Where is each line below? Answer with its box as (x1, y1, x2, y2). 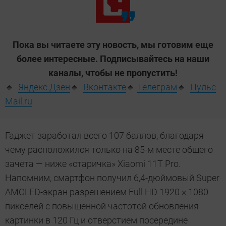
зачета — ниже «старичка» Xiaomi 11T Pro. (5, 158, 181, 169)
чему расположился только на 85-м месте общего (5, 144, 213, 155)
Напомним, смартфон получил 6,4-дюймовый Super (5, 173, 219, 184)
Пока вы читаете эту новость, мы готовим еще (13, 39, 213, 50)
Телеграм (137, 82, 177, 93)
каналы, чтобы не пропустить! (48, 68, 178, 79)
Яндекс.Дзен (18, 82, 70, 93)
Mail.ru (5, 96, 32, 107)
